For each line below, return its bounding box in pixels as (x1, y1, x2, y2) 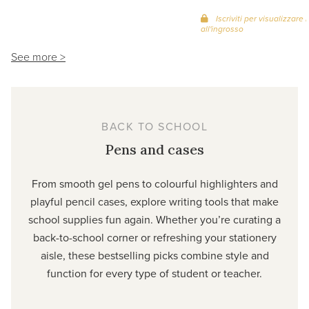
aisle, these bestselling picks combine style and (40, 247, 269, 263)
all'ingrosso (201, 22, 243, 35)
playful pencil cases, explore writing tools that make (30, 193, 279, 209)
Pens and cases (105, 140, 204, 158)
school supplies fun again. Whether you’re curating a (28, 211, 281, 227)
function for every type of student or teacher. (47, 265, 262, 281)
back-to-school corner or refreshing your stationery (32, 229, 277, 245)
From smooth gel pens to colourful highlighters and (31, 175, 278, 191)
